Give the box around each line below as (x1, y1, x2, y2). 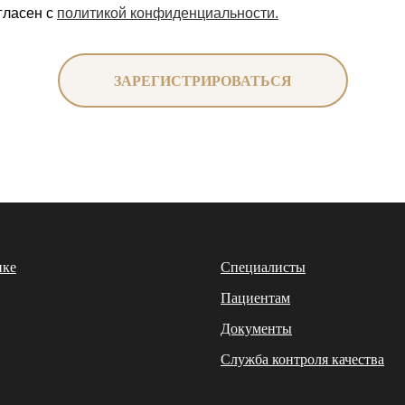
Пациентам (221, 289, 290, 306)
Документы (221, 320, 292, 336)
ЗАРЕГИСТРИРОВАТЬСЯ (113, 69, 292, 90)
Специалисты (221, 259, 306, 275)
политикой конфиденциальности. (57, 5, 278, 22)
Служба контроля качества (221, 351, 384, 367)
